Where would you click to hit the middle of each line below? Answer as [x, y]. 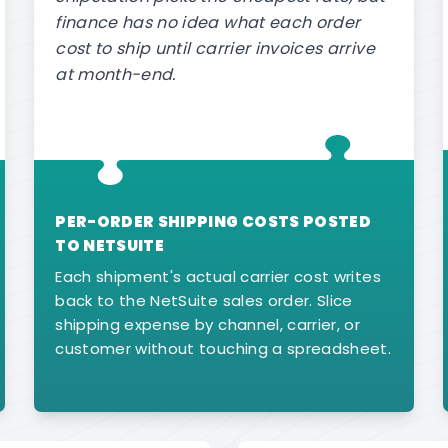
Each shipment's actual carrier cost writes [218, 277]
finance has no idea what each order [208, 23]
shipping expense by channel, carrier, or [208, 325]
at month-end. [115, 75]
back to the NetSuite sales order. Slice [204, 301]
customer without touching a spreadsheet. [223, 349]
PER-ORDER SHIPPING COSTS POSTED [213, 221]
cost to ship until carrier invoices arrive [215, 49]
